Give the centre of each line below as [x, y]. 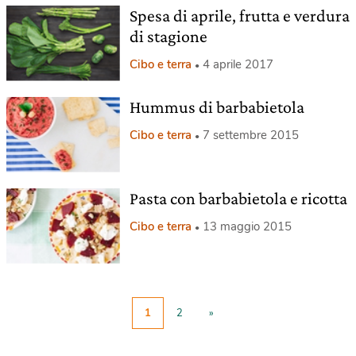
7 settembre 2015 [250, 135]
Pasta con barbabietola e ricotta [238, 198]
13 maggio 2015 [247, 226]
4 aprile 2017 [238, 64]
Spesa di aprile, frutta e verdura [239, 15]
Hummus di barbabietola [217, 106]
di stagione [168, 36]
